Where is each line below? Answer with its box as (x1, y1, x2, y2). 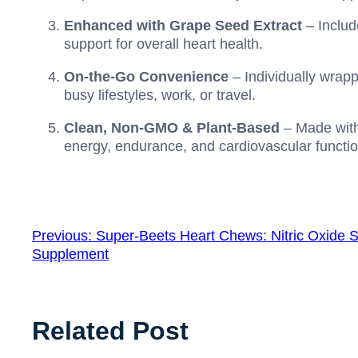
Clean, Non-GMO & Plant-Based (64, 120, 280, 137)
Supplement (32, 246, 109, 263)
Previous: (32, 228, 92, 245)
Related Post (32, 316, 189, 346)
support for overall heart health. (64, 36, 263, 53)
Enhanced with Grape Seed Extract (64, 18, 302, 34)
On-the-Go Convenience (64, 69, 229, 86)
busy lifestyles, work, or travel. (64, 87, 256, 104)
